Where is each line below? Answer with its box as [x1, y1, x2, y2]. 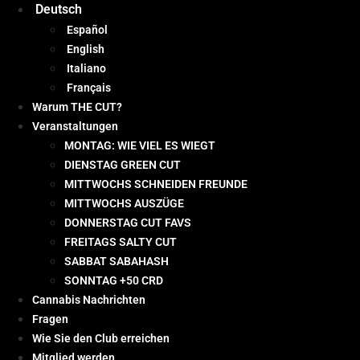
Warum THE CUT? [32, 100, 122, 113]
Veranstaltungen [32, 119, 118, 133]
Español [67, 22, 108, 36]
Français [67, 80, 111, 94]
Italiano [67, 61, 106, 75]
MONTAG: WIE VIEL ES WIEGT [64, 138, 215, 152]
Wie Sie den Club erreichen [32, 331, 170, 345]
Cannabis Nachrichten [32, 292, 145, 306]
